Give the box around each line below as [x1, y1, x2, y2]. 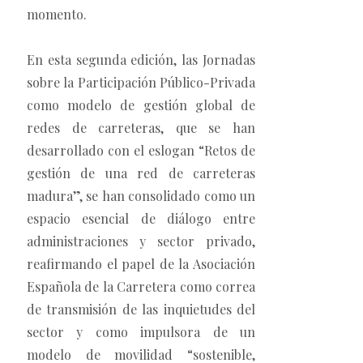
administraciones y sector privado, [27, 233, 255, 250]
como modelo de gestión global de [27, 96, 255, 114]
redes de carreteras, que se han [27, 119, 255, 137]
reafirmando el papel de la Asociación [27, 255, 255, 273]
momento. [27, 6, 87, 23]
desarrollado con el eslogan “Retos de [27, 142, 255, 160]
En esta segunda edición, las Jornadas [27, 51, 255, 69]
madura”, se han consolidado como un [27, 187, 255, 205]
